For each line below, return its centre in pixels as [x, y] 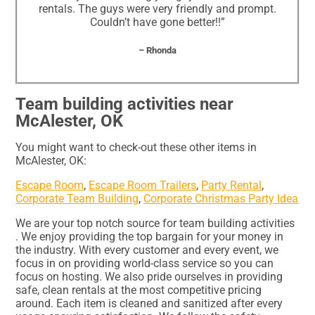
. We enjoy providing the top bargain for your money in [150, 236]
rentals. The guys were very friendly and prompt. [157, 9]
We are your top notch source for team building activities [155, 223]
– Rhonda [157, 50]
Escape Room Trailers [143, 185]
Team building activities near [125, 104]
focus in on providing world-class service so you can [145, 263]
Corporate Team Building [77, 198]
